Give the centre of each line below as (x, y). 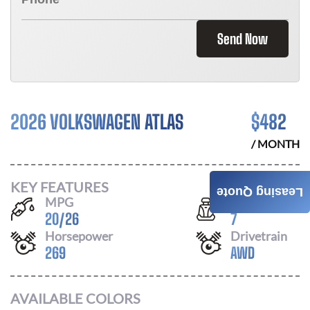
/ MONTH (275, 144)
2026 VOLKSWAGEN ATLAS (97, 122)
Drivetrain (259, 236)
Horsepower (79, 236)
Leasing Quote (260, 193)
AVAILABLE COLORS (75, 298)
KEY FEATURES (60, 186)
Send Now (243, 39)
